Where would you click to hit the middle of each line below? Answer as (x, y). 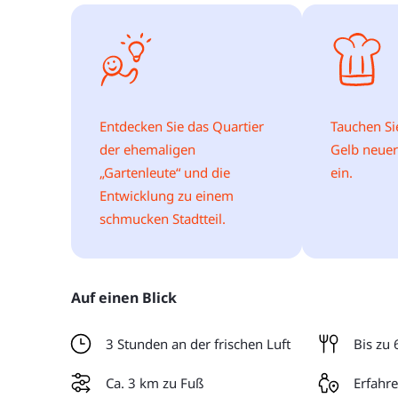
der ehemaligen (147, 149)
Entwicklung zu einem (167, 195)
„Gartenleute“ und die (165, 172)
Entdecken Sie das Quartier (182, 126)
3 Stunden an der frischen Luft (198, 344)
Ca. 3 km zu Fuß (155, 383)
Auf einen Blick (124, 298)
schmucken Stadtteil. (163, 219)
